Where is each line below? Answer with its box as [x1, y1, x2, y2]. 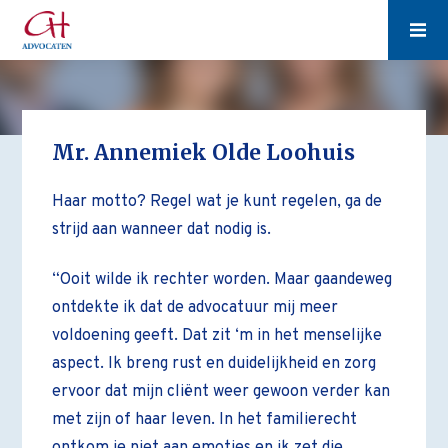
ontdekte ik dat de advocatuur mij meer [52, 298, 339, 319]
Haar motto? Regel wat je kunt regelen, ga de [52, 191, 383, 212]
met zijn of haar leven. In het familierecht [52, 410, 358, 431]
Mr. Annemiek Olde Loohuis [52, 140, 356, 166]
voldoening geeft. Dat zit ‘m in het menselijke [52, 326, 383, 347]
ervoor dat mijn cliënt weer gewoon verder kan [52, 382, 391, 403]
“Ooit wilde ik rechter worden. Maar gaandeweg [52, 270, 393, 291]
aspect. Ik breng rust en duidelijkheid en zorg [52, 354, 377, 375]
